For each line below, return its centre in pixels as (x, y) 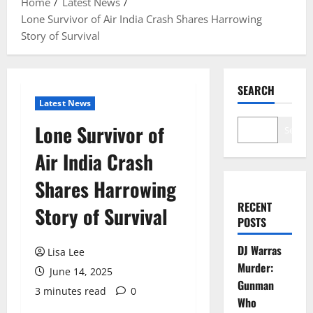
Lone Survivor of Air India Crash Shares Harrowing (141, 19)
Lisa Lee (66, 252)
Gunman (255, 285)
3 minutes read (71, 291)
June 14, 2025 (80, 271)
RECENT (254, 206)
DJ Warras (259, 250)
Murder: (255, 267)
